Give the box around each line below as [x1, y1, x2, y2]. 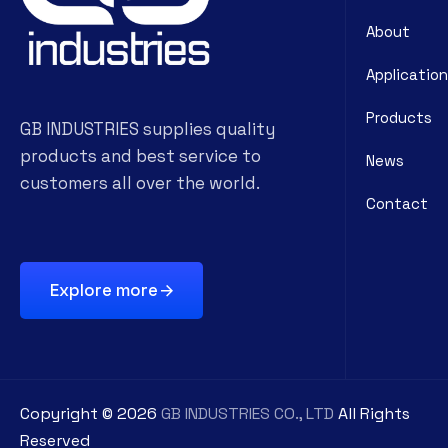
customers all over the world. [20, 171, 260, 194]
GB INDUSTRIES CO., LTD [161, 402, 334, 424]
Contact [366, 194, 428, 214]
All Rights [334, 402, 410, 424]
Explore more [50, 278, 158, 301]
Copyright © [20, 402, 117, 424]
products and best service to [20, 144, 261, 167]
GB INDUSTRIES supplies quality [20, 117, 275, 140]
